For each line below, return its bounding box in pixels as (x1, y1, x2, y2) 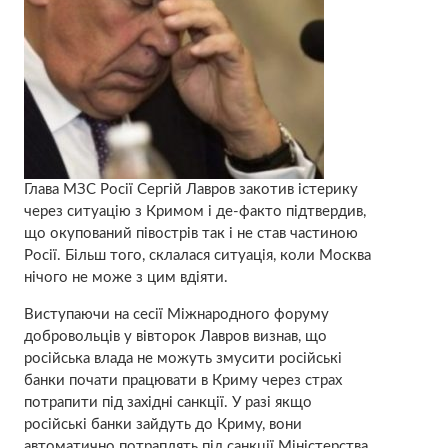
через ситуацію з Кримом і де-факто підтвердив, (23, 203, 366, 219)
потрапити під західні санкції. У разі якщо (23, 394, 312, 410)
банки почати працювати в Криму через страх (23, 372, 342, 388)
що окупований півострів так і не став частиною (23, 225, 358, 241)
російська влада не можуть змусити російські (23, 350, 342, 366)
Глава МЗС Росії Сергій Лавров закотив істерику (23, 181, 358, 197)
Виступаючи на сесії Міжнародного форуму (23, 306, 329, 322)
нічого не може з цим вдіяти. (23, 269, 228, 285)
